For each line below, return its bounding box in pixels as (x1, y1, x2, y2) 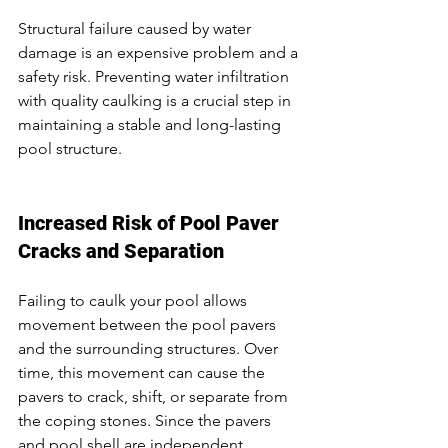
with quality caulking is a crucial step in (18, 90, 295, 110)
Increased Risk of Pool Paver (18, 210, 284, 235)
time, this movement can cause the (18, 362, 269, 382)
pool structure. (18, 138, 122, 158)
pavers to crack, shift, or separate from (18, 386, 292, 406)
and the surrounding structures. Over (18, 338, 282, 358)
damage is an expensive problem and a (18, 42, 302, 62)
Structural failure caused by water (18, 18, 255, 38)
